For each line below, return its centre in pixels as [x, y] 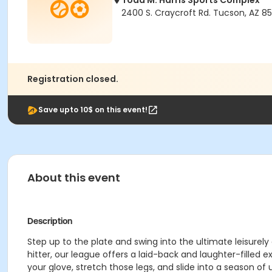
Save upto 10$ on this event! [93, 110]
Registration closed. [73, 79]
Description [50, 221]
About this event [74, 178]
